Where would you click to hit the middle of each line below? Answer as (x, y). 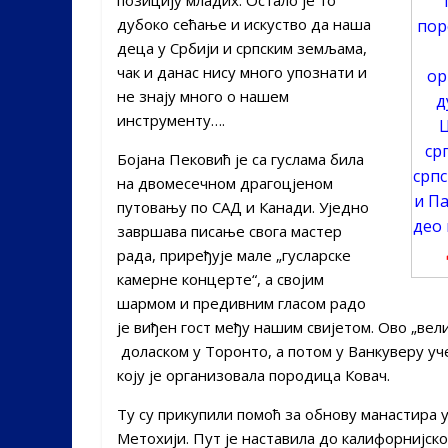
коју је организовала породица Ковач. (253, 374)
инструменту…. (171, 119)
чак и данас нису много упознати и (242, 71)
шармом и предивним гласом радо (241, 302)
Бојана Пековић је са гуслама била (240, 158)
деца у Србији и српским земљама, (242, 47)
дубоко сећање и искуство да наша (244, 23)
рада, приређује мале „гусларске (234, 254)
